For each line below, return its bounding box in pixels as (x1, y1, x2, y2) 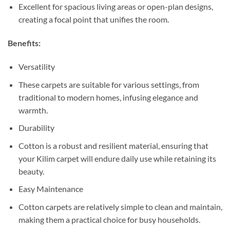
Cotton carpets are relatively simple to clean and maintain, (18, 202, 222, 212)
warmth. (18, 105, 48, 115)
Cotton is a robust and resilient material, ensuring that (18, 140, 208, 150)
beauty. (18, 166, 44, 176)
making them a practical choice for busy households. (18, 215, 200, 225)
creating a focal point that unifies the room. (18, 14, 169, 25)
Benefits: (8, 38, 41, 48)
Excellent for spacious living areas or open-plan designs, (18, 2, 213, 12)
